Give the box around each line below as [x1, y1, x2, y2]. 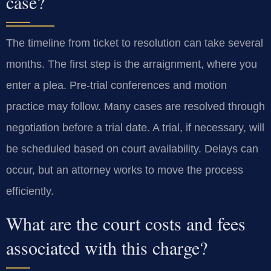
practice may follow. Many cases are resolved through [6, 100, 265, 113]
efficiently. [6, 185, 54, 198]
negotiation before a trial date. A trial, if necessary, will [6, 122, 264, 134]
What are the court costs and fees [6, 211, 246, 235]
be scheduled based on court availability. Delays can [6, 143, 258, 155]
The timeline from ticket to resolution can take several [6, 37, 263, 50]
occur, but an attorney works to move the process [6, 164, 243, 177]
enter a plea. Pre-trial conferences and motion [6, 79, 227, 92]
